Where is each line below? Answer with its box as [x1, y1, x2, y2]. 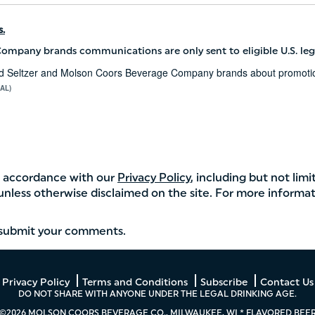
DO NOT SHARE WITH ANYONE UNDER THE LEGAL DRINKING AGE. [18, 289, 297, 299]
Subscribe [200, 276, 247, 288]
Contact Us [259, 276, 314, 288]
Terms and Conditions [82, 276, 188, 288]
